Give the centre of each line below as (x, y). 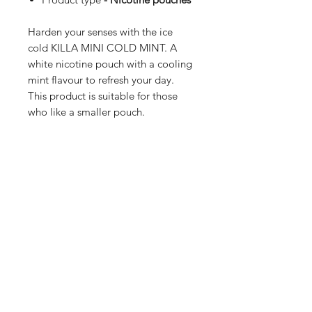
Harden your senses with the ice (100, 32)
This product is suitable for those (103, 96)
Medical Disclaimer (149, 234)
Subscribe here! (53, 278)
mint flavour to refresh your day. (102, 80)
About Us (35, 213)
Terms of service (140, 192)
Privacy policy (135, 213)
